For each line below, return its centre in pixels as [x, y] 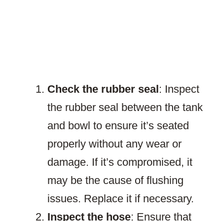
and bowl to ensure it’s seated [118, 126]
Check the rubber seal [103, 89]
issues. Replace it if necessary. [121, 199]
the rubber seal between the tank [125, 108]
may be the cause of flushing [115, 181]
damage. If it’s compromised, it [120, 162]
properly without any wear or [114, 144]
